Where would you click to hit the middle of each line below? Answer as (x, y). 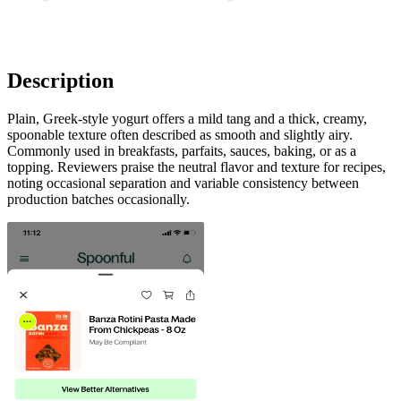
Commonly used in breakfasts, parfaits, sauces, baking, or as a (182, 150)
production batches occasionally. (98, 199)
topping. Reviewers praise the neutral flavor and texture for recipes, (196, 166)
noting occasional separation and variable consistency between (183, 183)
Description (60, 80)
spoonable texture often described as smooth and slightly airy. (180, 134)
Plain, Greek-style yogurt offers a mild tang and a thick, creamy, (187, 118)
